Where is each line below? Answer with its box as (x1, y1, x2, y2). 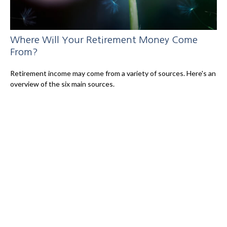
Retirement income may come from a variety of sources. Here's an (10, 68, 216, 78)
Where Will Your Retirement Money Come (10, 34, 198, 45)
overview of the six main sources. (10, 79, 115, 88)
